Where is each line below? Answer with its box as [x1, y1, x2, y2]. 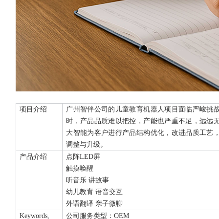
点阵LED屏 [66, 153, 101, 161]
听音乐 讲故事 [66, 176, 109, 184]
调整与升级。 [66, 141, 108, 149]
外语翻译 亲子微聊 [66, 200, 123, 208]
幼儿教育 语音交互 [66, 188, 123, 196]
